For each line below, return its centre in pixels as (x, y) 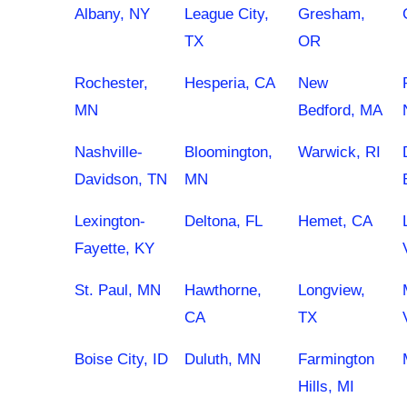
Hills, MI (326, 387)
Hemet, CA (335, 221)
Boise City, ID (121, 359)
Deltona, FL (223, 221)
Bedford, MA (340, 110)
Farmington (336, 359)
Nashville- (109, 152)
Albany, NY (112, 14)
